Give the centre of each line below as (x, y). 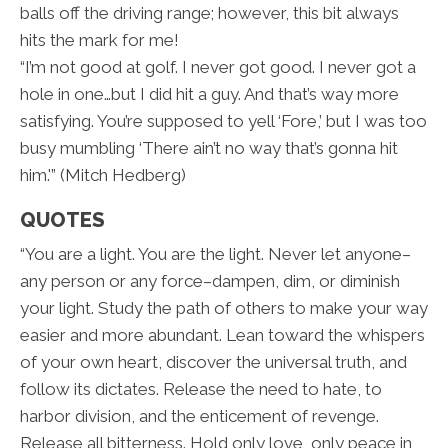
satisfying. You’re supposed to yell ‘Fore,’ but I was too (223, 121)
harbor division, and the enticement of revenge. (199, 416)
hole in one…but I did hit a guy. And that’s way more (209, 94)
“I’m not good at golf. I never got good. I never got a (218, 67)
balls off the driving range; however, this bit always (209, 13)
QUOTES (62, 220)
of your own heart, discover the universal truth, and (213, 362)
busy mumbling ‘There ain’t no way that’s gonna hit (209, 148)
